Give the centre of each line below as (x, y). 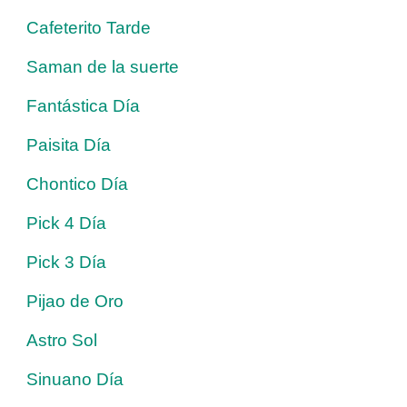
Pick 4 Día (66, 223)
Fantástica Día (83, 105)
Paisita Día (69, 144)
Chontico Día (77, 184)
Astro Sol (62, 340)
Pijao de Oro (75, 301)
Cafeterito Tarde (89, 27)
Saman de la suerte (103, 66)
